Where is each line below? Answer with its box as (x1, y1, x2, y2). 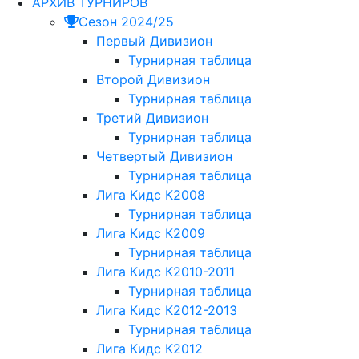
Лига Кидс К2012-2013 (96, 302, 237, 319)
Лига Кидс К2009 (96, 225, 205, 242)
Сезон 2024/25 (79, 14, 174, 30)
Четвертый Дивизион (96, 148, 232, 165)
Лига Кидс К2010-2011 (96, 264, 235, 280)
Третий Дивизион (96, 110, 208, 127)
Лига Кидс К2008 (96, 187, 205, 204)
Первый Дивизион (96, 33, 212, 50)
